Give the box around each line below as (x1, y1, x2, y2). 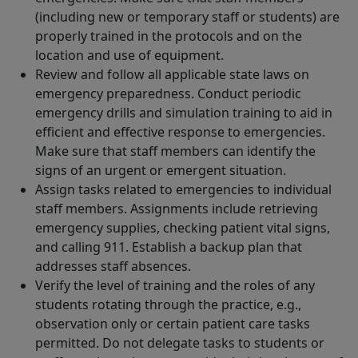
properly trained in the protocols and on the (35, 27, 302, 46)
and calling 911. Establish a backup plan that (35, 238, 302, 257)
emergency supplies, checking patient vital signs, (35, 219, 330, 237)
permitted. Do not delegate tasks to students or (35, 334, 324, 352)
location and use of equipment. (35, 46, 224, 65)
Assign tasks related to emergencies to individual (35, 181, 332, 199)
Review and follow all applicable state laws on (35, 66, 309, 84)
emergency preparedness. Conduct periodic (35, 85, 301, 103)
